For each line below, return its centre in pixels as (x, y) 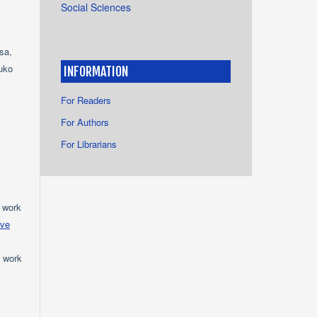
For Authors (85, 122)
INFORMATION (96, 71)
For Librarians (89, 144)
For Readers (86, 100)
